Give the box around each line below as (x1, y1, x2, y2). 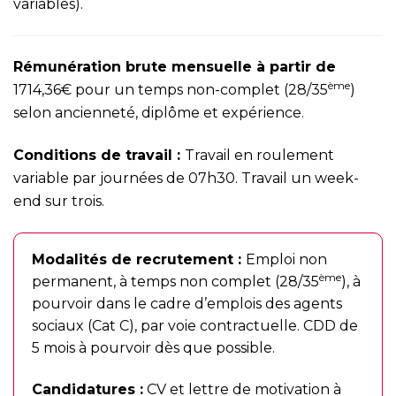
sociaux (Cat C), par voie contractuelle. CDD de (32, 317, 358, 334)
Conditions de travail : (13, 147, 185, 164)
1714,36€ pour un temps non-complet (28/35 (13, 81, 328, 98)
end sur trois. (13, 193, 104, 209)
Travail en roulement (185, 147, 334, 164)
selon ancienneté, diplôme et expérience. (13, 104, 304, 121)
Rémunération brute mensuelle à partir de (13, 58, 336, 75)
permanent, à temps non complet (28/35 (32, 273, 319, 290)
